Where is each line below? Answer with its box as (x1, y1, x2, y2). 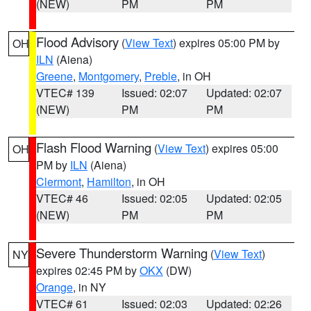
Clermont (36, 174, 81, 190)
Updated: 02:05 (206, 190, 283, 206)
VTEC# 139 (36, 85, 94, 101)
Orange (36, 279, 73, 295)
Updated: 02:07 (206, 85, 283, 101)
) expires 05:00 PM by (173, 35, 280, 51)
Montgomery (78, 68, 139, 84)
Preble (144, 68, 177, 84)
